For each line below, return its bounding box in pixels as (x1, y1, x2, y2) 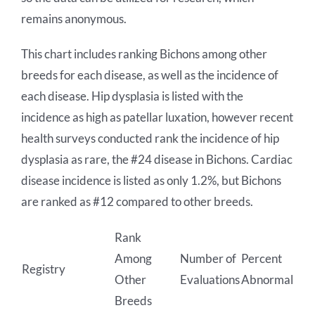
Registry (21, 261, 65, 276)
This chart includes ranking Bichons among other (20, 46, 267, 61)
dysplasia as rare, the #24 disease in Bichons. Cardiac (20, 151, 292, 167)
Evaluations (179, 271, 240, 287)
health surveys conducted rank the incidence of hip (20, 130, 279, 146)
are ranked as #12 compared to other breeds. (20, 193, 253, 209)
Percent (240, 250, 282, 266)
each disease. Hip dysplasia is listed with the (20, 88, 243, 103)
